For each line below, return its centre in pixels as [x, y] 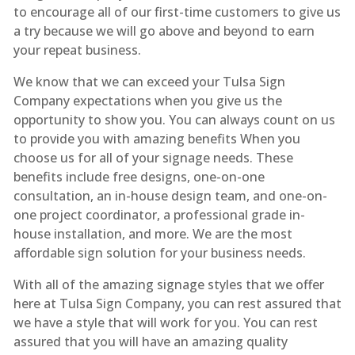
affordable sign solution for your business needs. [159, 252]
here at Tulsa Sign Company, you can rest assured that [177, 303]
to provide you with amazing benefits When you [157, 138]
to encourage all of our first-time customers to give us [177, 11]
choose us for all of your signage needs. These [153, 157]
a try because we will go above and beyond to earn [164, 31]
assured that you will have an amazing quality [150, 341]
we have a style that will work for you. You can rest [165, 322]
